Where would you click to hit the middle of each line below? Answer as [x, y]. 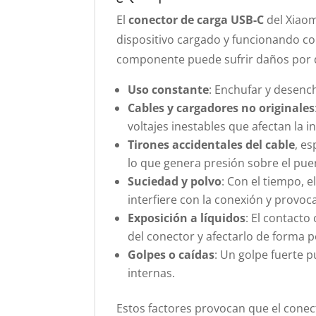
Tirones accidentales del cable [212, 145]
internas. [152, 273]
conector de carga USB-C [196, 20]
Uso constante [169, 90]
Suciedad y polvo [175, 181]
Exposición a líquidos [187, 218]
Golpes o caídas [171, 255]
